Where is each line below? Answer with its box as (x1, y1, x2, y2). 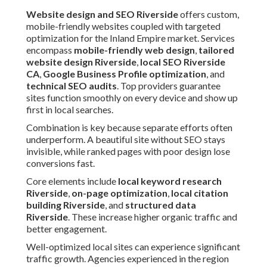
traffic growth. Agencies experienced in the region (26, 253, 229, 265)
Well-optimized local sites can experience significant (26, 241, 240, 253)
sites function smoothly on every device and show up (26, 92, 238, 104)
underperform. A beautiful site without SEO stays (26, 133, 225, 145)
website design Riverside (26, 56, 136, 68)
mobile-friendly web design (74, 44, 195, 56)
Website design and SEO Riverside (26, 8, 178, 20)
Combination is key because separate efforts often (26, 122, 232, 133)
